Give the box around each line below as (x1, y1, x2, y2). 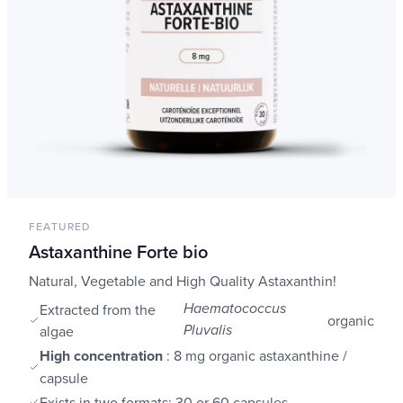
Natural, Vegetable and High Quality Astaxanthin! (29, 271, 336, 291)
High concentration (40, 345, 166, 367)
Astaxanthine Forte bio (29, 238, 208, 264)
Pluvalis (183, 322, 232, 339)
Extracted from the (40, 300, 156, 319)
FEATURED (29, 219, 91, 234)
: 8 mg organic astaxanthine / (166, 345, 347, 366)
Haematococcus (183, 300, 286, 318)
